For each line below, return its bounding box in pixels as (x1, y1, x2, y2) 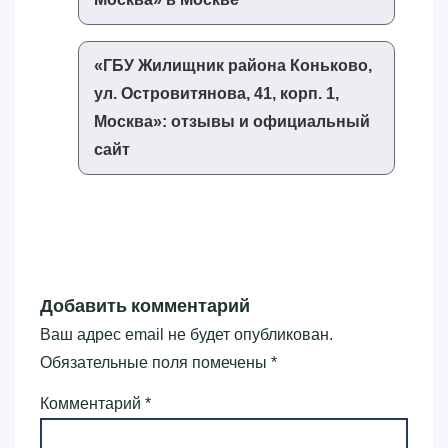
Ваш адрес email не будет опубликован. (40, 326, 333, 344)
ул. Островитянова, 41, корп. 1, (94, 85, 339, 103)
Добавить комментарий (40, 293, 250, 319)
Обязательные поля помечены (40, 354, 271, 372)
